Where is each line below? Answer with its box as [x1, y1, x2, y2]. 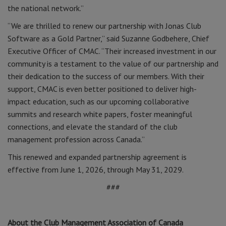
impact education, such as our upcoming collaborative [8, 96, 189, 106]
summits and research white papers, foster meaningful [8, 109, 192, 119]
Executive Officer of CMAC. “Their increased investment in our [8, 46, 216, 56]
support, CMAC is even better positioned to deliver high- [8, 84, 197, 94]
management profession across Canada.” [8, 134, 145, 144]
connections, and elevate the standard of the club [8, 122, 178, 132]
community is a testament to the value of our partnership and [8, 59, 218, 69]
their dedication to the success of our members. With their [8, 71, 204, 81]
